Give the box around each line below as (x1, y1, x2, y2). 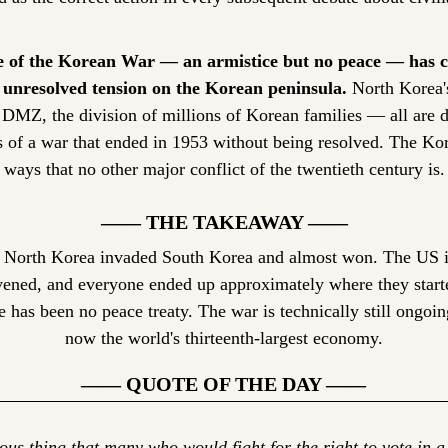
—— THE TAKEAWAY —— (100, 211, 348, 234)
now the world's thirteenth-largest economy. (65, 328, 383, 349)
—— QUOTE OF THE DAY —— (81, 373, 367, 396)
